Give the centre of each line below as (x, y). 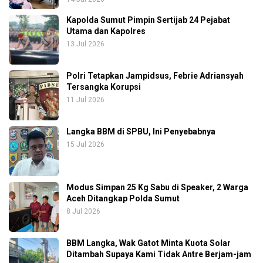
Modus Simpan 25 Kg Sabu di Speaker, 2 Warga (157, 187)
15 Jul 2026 (85, 144)
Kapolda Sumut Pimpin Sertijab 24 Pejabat (148, 20)
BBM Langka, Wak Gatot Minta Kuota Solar (149, 243)
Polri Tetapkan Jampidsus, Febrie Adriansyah (155, 75)
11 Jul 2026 (85, 100)
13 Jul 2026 (85, 44)
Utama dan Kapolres (106, 31)
